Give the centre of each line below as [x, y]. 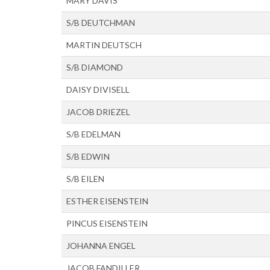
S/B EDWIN [88, 156]
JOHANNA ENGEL [101, 246]
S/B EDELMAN [93, 134]
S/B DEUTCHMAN [101, 23]
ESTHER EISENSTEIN [107, 201]
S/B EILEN [85, 179]
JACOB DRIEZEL [98, 112]
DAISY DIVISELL [98, 89]
